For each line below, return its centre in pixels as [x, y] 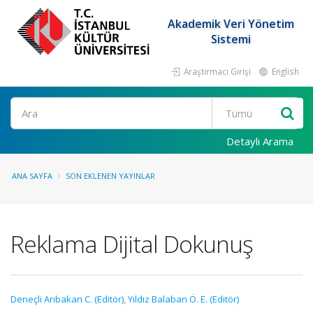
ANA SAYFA [32, 176]
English [284, 71]
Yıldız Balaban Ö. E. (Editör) [183, 299]
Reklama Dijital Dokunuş [132, 244]
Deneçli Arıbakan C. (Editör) [67, 299]
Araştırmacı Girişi [216, 71]
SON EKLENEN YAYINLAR [110, 176]
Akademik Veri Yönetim [231, 24]
